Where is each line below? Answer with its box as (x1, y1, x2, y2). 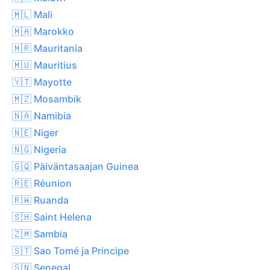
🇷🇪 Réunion (12, 177, 72, 189)
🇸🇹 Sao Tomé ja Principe (12, 244, 129, 257)
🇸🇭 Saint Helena (12, 210, 92, 223)
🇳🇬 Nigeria (12, 143, 66, 155)
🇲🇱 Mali (12, 8, 52, 20)
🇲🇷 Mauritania (12, 42, 83, 54)
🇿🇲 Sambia (12, 227, 67, 240)
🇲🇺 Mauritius (12, 58, 77, 71)
